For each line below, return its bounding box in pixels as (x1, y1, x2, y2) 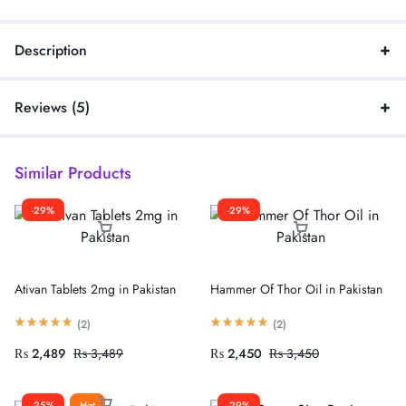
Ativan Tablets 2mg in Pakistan (14, 279, 176, 298)
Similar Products (14, 160, 131, 185)
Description (14, 39, 87, 61)
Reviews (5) (14, 96, 90, 118)
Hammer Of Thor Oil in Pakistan (210, 279, 382, 298)
